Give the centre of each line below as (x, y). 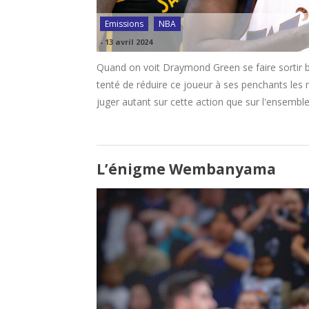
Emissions (124, 24)
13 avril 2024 (129, 42)
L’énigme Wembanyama (186, 169)
